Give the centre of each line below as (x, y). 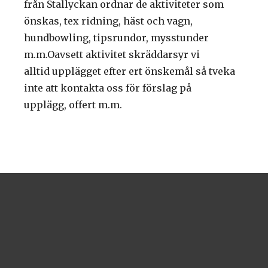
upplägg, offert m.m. (73, 104)
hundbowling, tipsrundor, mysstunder (116, 37)
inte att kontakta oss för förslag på (108, 88)
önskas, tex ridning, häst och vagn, (108, 21)
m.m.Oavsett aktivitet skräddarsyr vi (112, 54)
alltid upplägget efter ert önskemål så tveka (130, 71)
